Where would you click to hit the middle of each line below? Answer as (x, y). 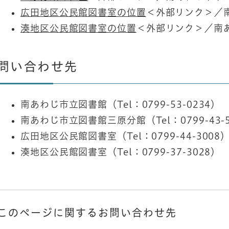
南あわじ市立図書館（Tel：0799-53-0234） (121, 104)
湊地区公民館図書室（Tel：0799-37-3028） (121, 152)
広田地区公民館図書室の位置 (83, 12)
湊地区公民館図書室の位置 (78, 28)
